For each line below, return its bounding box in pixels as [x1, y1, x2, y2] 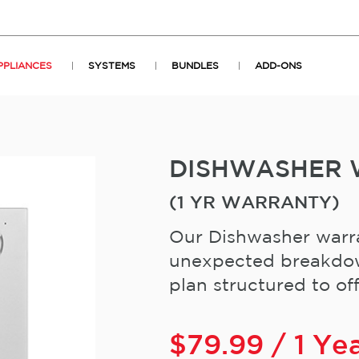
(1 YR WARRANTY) [168, 196, 340, 212]
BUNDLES [171, 62, 219, 71]
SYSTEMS [88, 62, 135, 71]
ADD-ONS [255, 62, 302, 71]
